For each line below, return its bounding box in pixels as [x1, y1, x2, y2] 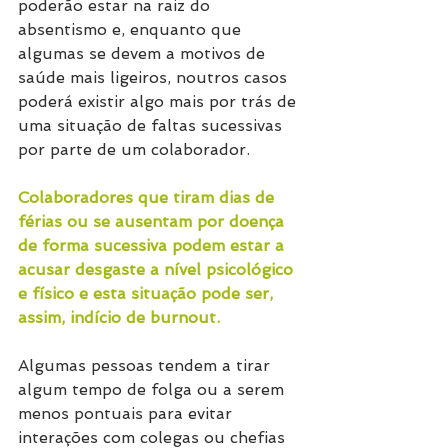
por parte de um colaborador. [18, 140, 255, 160]
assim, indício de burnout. [18, 308, 220, 328]
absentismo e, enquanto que [18, 20, 246, 40]
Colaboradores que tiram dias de [18, 188, 279, 208]
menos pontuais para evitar [18, 404, 237, 424]
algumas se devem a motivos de [18, 44, 270, 64]
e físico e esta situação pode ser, [18, 284, 278, 304]
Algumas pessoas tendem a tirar [18, 356, 275, 376]
